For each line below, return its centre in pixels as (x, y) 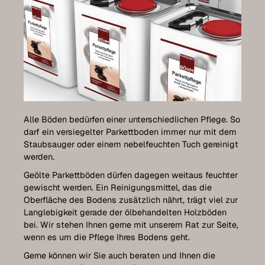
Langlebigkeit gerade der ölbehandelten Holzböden (125, 212)
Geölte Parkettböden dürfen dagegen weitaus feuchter (131, 175)
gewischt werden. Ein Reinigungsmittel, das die (118, 187)
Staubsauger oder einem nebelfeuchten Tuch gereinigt (131, 144)
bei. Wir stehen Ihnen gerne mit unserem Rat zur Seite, (131, 224)
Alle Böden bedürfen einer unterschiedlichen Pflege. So (132, 119)
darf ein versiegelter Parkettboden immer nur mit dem (130, 132)
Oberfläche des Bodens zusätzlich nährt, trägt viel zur (131, 200)
